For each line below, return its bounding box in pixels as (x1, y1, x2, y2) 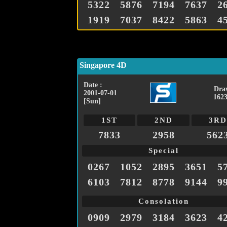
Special (148, 146, 179, 155)
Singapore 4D (80, 61, 127, 70)
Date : (84, 81, 102, 89)
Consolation (138, 197, 189, 206)
